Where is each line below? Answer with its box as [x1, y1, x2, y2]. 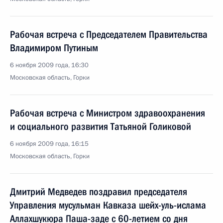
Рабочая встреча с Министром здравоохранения [10, 107, 205, 119]
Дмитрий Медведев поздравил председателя [10, 186, 187, 198]
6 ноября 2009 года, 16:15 [10, 139, 89, 148]
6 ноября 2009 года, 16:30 [10, 61, 89, 70]
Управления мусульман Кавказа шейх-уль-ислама [10, 199, 206, 211]
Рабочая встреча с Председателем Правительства [10, 28, 208, 40]
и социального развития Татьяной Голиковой [10, 120, 191, 132]
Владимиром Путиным [10, 42, 98, 54]
